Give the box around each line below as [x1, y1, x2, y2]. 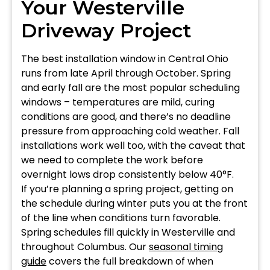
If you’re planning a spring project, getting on [21, 181, 233, 196]
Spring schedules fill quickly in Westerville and [21, 225, 235, 239]
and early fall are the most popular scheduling [21, 80, 240, 95]
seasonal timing [149, 239, 223, 254]
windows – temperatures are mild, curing [21, 95, 215, 109]
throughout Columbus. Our [21, 239, 149, 254]
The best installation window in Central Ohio [21, 51, 228, 66]
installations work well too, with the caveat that [21, 138, 245, 152]
